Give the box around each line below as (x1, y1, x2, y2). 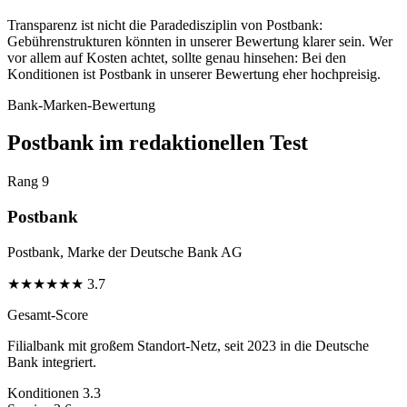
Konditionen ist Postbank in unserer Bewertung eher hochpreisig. (7, 65, 381, 82)
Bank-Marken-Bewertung (7, 96, 155, 113)
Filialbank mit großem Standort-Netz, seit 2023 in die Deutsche (7, 337, 369, 353)
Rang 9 (7, 174, 49, 190)
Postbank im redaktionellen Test (7, 131, 308, 155)
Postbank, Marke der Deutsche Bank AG (7, 243, 243, 260)
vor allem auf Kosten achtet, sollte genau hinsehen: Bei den (7, 49, 346, 65)
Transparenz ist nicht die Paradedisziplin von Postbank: (7, 16, 323, 33)
